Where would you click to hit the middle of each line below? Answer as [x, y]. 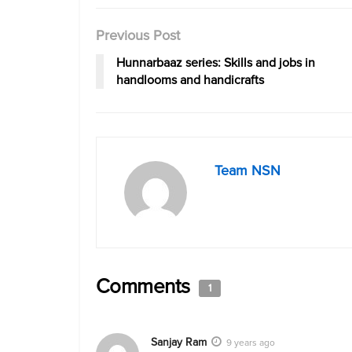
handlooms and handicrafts [190, 80]
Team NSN [247, 171]
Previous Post [138, 36]
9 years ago [251, 343]
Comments [146, 286]
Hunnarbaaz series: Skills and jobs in [216, 63]
